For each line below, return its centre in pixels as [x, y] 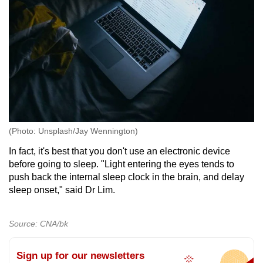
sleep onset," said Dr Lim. [63, 190]
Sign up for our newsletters [80, 255]
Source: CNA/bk [38, 223]
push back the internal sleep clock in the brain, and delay [127, 177]
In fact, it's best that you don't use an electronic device [119, 151]
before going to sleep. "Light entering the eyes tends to [122, 164]
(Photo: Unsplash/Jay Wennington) [73, 131]
